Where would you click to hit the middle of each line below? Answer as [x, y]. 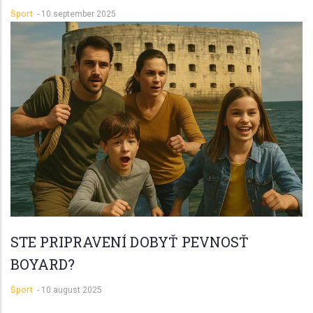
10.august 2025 [72, 290]
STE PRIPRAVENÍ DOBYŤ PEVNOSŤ [130, 241]
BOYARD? [43, 264]
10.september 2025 [79, 14]
